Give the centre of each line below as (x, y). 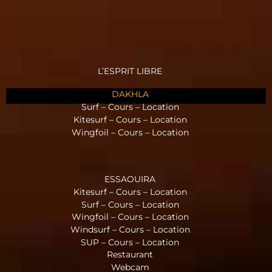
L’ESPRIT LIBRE (130, 71)
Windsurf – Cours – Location (130, 229)
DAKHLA (130, 94)
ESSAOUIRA (130, 179)
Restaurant (130, 255)
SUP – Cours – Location (130, 242)
